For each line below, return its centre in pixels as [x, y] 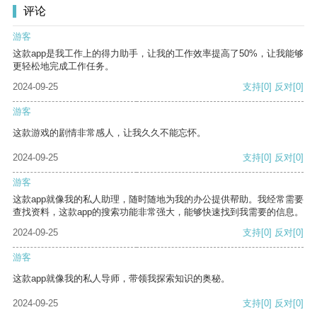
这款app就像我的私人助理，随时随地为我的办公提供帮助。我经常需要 [158, 200]
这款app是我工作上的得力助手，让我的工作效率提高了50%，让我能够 [158, 54]
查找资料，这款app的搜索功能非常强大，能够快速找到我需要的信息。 [158, 212]
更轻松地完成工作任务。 [63, 67]
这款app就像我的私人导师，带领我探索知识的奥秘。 [121, 279]
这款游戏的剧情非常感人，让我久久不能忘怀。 [109, 133]
